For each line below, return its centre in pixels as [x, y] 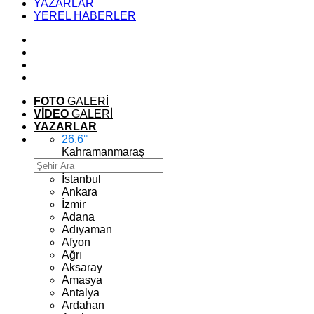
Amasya [82, 280]
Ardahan [83, 305]
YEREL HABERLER [85, 16]
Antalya [81, 293]
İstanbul [81, 179]
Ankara [80, 192]
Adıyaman [87, 230]
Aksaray [82, 267]
